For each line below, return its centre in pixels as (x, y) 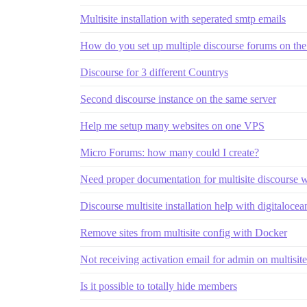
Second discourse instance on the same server (178, 99)
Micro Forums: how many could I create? (170, 153)
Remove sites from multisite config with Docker (184, 233)
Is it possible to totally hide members (159, 286)
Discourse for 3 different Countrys (154, 73)
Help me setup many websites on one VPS (172, 126)
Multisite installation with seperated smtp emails (183, 19)
